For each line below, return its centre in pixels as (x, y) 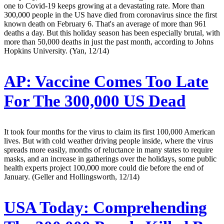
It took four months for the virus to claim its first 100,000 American (109, 131)
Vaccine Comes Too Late (120, 81)
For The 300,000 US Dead (95, 101)
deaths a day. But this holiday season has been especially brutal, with (112, 32)
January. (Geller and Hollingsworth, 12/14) (72, 176)
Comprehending (148, 207)
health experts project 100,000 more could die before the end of (104, 167)
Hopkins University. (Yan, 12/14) (56, 50)
